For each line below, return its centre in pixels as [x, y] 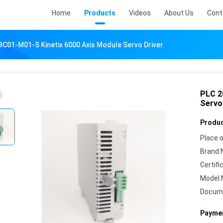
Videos [140, 13]
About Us [179, 13]
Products [100, 13]
